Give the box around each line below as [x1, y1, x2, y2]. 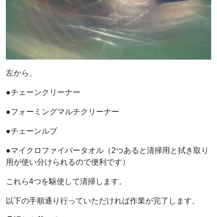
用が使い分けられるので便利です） [6, 157, 130, 166]
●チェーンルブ [6, 126, 57, 135]
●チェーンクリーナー [6, 88, 80, 96]
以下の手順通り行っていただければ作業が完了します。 [6, 196, 200, 205]
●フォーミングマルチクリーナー [6, 107, 119, 116]
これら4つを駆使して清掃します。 [6, 177, 126, 186]
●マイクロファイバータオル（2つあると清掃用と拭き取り [6, 146, 209, 155]
